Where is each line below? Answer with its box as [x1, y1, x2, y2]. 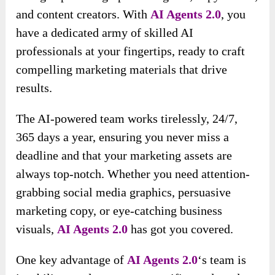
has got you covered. [128, 222, 234, 236]
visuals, [16, 222, 58, 236]
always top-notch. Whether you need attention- [16, 167, 250, 180]
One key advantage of [16, 253, 128, 266]
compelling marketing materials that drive [16, 63, 228, 76]
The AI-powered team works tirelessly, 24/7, [16, 112, 238, 125]
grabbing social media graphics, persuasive [16, 185, 231, 199]
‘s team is [198, 253, 247, 266]
